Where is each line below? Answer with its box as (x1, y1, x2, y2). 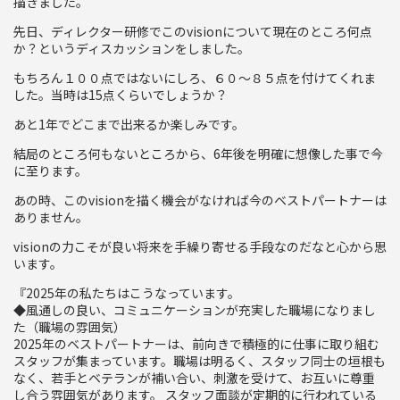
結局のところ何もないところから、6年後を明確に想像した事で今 (13, 144, 383, 162)
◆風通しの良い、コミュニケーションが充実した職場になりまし (13, 300, 376, 319)
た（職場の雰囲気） (13, 317, 126, 336)
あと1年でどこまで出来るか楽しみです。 (13, 114, 245, 133)
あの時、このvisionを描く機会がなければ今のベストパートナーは (13, 190, 387, 209)
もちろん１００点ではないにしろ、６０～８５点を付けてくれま (13, 68, 376, 87)
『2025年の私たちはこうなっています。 (13, 283, 240, 302)
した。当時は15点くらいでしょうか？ (13, 85, 228, 104)
